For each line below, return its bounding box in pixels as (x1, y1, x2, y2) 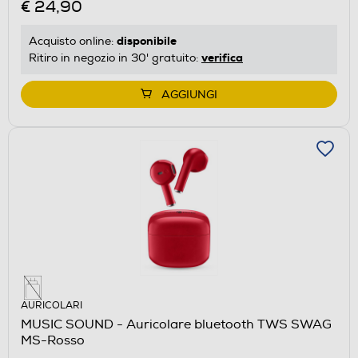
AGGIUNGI (161, 87, 217, 101)
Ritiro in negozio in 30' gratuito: (29, 50, 201, 65)
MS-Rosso (21, 332, 85, 348)
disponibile (117, 33, 177, 48)
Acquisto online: (29, 34, 117, 48)
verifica (201, 50, 243, 65)
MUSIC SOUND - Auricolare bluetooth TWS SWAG (21, 316, 332, 332)
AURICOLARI (21, 299, 82, 312)
